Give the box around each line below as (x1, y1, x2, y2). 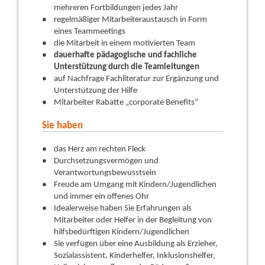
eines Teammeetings (54, 27, 125, 36)
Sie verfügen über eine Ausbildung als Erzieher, (54, 240, 218, 248)
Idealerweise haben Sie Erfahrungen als (54, 204, 192, 213)
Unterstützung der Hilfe (54, 86, 137, 95)
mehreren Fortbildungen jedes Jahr (54, 4, 178, 12)
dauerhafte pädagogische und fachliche (54, 51, 197, 60)
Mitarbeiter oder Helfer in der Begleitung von (54, 216, 212, 225)
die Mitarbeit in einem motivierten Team (54, 39, 195, 48)
